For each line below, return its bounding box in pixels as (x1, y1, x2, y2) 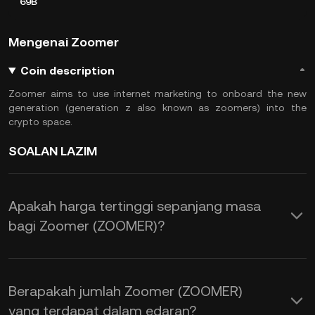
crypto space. (8, 116, 72, 127)
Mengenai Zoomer (8, 34, 119, 49)
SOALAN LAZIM (8, 143, 97, 158)
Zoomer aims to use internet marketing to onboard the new (8, 88, 307, 99)
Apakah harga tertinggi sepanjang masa (8, 198, 261, 214)
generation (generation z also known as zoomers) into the (8, 102, 307, 113)
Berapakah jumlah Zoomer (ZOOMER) (8, 283, 243, 300)
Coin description (20, 64, 115, 77)
